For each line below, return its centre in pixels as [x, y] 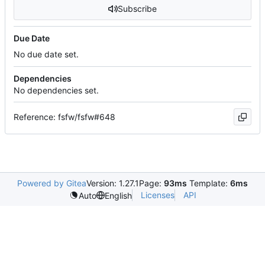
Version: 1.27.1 [113, 183]
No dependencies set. [56, 90]
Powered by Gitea [52, 183]
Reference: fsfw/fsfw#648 [64, 117]
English [118, 195]
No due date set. [46, 54]
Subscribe [137, 8]
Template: [209, 183]
